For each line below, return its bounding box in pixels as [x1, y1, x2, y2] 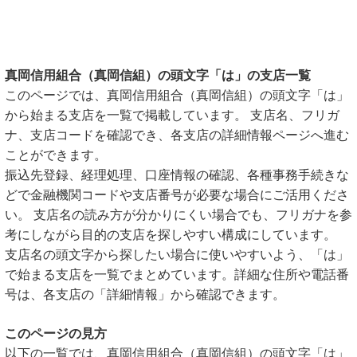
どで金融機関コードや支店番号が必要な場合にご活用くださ [5, 188, 349, 202]
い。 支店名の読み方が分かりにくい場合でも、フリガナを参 [5, 208, 352, 222]
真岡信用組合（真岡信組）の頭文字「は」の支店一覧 [5, 69, 311, 82]
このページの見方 [5, 327, 107, 340]
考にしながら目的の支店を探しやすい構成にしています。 [5, 228, 336, 241]
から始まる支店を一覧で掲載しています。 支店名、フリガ [5, 108, 339, 122]
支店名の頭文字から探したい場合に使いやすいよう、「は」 [5, 248, 349, 261]
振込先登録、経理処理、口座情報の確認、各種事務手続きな [5, 168, 349, 182]
